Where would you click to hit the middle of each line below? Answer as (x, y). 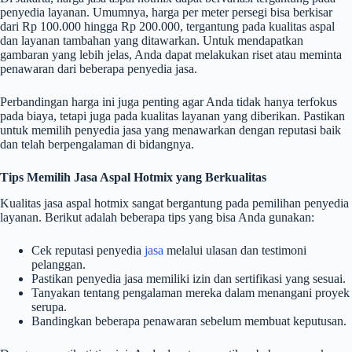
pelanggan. (59, 264)
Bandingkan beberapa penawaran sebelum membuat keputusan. (189, 321)
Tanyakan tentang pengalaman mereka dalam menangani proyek (191, 292)
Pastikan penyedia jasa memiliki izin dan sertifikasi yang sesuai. (189, 278)
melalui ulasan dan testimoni (235, 250)
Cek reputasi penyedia (88, 250)
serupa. (49, 306)
